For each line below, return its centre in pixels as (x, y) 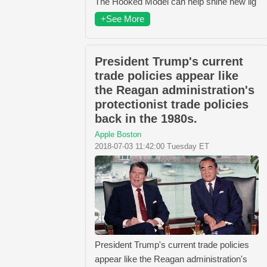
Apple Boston (118, 135)
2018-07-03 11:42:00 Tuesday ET (152, 147)
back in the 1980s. (146, 119)
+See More (122, 19)
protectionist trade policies (172, 105)
